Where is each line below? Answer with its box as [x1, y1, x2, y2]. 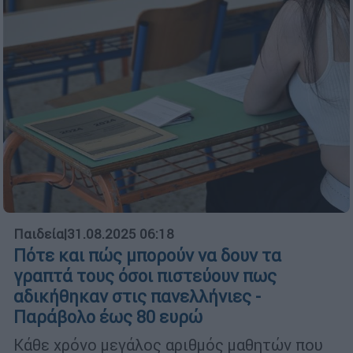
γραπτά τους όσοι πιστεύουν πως [13, 266, 277, 288]
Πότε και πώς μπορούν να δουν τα [13, 245, 281, 267]
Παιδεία [13, 225, 64, 243]
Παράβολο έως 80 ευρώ [13, 307, 203, 329]
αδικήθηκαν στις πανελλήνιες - [13, 286, 261, 308]
